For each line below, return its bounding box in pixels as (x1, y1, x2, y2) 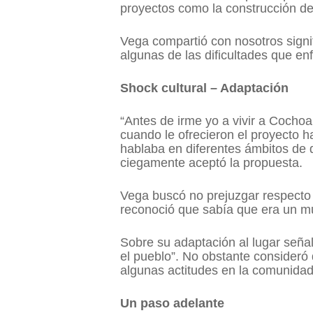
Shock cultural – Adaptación (120, 80, 292, 95)
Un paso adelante (120, 296, 224, 310)
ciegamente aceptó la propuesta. (120, 155, 306, 170)
